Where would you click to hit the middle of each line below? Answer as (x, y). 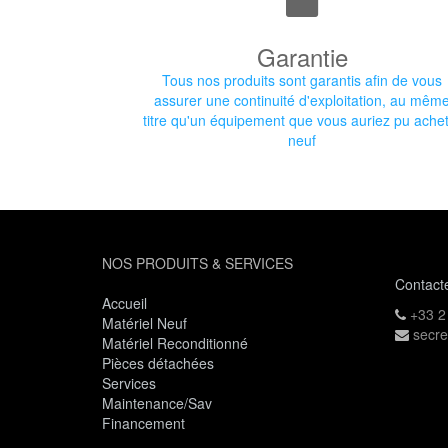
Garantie (302, 56)
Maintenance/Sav (157, 403)
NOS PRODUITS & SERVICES (197, 263)
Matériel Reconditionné (175, 343)
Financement (143, 423)
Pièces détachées (158, 363)
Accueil (124, 303)
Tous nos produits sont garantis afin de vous (302, 80)
